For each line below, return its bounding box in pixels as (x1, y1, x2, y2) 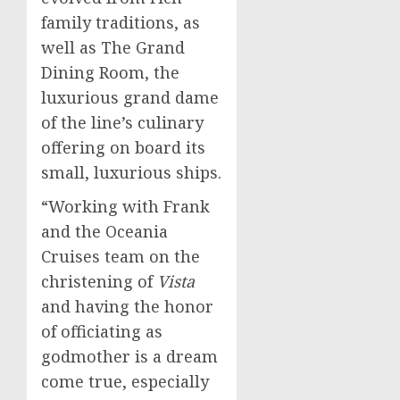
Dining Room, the (41, 62, 179, 83)
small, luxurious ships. (41, 162, 221, 183)
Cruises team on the (41, 246, 200, 267)
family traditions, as (41, 12, 200, 33)
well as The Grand (41, 37, 185, 58)
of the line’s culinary (41, 112, 204, 133)
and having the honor (41, 296, 213, 317)
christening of (41, 271, 157, 292)
